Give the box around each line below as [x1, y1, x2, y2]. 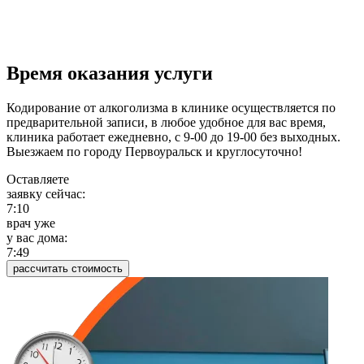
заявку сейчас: [6, 187, 85, 201]
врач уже [6, 216, 55, 231]
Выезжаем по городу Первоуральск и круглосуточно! [6, 145, 302, 159]
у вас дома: [6, 231, 67, 245]
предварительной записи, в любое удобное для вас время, [6, 115, 326, 130]
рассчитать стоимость [13, 262, 123, 275]
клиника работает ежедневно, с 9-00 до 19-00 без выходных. [6, 130, 340, 145]
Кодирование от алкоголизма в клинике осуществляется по [6, 101, 336, 115]
